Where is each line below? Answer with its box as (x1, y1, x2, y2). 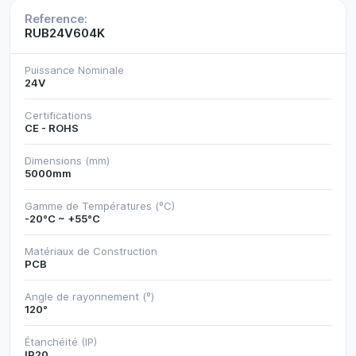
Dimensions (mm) (25, 153, 110, 167)
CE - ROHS (25, 121, 79, 134)
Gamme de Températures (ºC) (25, 199, 175, 212)
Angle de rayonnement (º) (25, 289, 154, 303)
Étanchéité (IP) (25, 335, 97, 348)
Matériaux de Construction (25, 244, 157, 257)
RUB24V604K (25, 25, 105, 41)
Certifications (25, 108, 92, 122)
